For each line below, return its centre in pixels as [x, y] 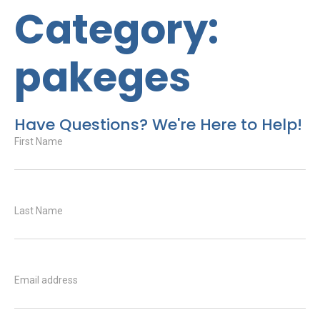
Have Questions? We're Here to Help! [158, 125]
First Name [39, 141]
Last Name [39, 211]
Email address [46, 280]
